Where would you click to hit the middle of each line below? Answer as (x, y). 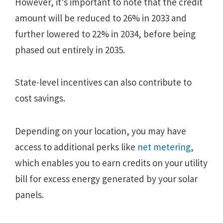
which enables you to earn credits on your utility (111, 163)
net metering (164, 147)
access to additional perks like (76, 147)
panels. (29, 194)
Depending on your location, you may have (101, 131)
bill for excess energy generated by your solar (106, 178)
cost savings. (40, 98)
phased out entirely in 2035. (70, 50)
